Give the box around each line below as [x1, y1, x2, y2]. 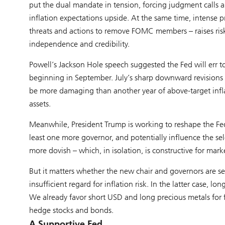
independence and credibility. [29, 39, 130, 49]
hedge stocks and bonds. [29, 205, 114, 215]
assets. [29, 99, 51, 108]
